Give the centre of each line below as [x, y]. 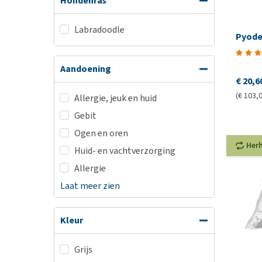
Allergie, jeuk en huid [116, 98]
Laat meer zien [90, 186]
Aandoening [86, 69]
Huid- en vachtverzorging [125, 151]
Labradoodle [99, 30]
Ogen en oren [101, 133]
